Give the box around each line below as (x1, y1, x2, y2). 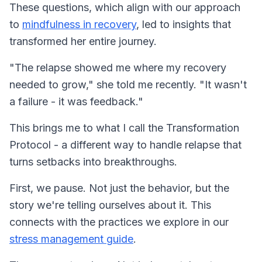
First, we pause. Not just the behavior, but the (9, 181, 229, 194)
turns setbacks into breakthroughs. (9, 155, 177, 168)
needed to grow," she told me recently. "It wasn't (9, 78, 247, 91)
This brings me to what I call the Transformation (9, 121, 239, 134)
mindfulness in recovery (22, 18, 136, 30)
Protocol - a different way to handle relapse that (9, 138, 242, 151)
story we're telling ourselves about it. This (9, 198, 211, 211)
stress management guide (9, 232, 133, 245)
